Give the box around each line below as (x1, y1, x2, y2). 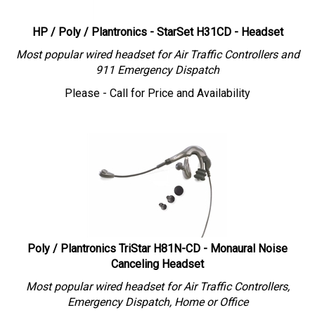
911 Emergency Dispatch (96, 56, 219, 70)
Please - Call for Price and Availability (65, 79, 250, 93)
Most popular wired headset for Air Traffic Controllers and (15, 41, 300, 54)
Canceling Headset (111, 250, 204, 264)
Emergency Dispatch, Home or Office (67, 288, 248, 302)
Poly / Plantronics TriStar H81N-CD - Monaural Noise (27, 235, 288, 248)
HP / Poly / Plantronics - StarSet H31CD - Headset (32, 18, 283, 32)
